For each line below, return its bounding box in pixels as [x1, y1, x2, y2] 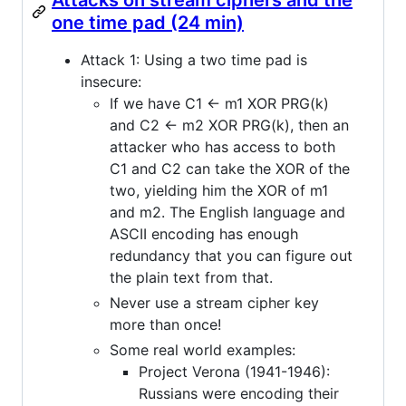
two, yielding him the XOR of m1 [110, 180, 328, 199]
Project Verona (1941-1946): [139, 362, 330, 381]
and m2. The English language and [110, 202, 345, 221]
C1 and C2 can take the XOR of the [110, 159, 350, 178]
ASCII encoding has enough [110, 224, 298, 243]
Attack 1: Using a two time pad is [81, 50, 307, 69]
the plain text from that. [110, 267, 273, 286]
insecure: [81, 72, 141, 91]
